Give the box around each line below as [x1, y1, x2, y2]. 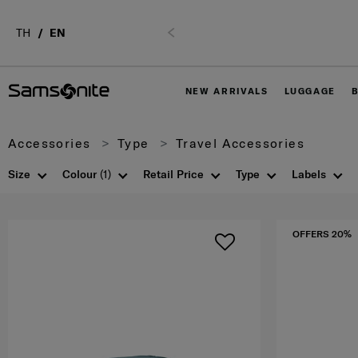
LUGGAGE [284, 86, 336, 97]
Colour [62, 167, 100, 181]
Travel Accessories [171, 135, 304, 151]
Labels [292, 167, 326, 181]
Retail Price [143, 167, 204, 181]
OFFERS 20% [292, 228, 352, 240]
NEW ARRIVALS [185, 86, 268, 97]
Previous [178, 26, 216, 38]
